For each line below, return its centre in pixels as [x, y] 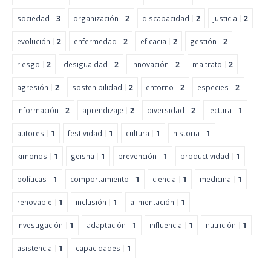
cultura [138, 133]
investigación [40, 225]
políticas [32, 179]
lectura [220, 110]
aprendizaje [103, 110]
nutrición [221, 225]
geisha [83, 156]
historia [186, 133]
